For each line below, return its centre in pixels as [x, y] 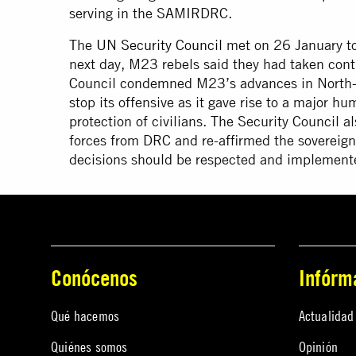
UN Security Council [159, 45]
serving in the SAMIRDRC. [151, 14]
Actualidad [326, 315]
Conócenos [94, 278]
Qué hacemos [85, 315]
